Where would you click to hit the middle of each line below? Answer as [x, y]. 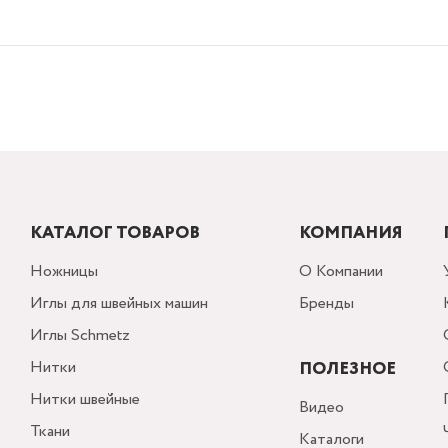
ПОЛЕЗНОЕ [347, 369]
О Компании [341, 271]
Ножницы [63, 271]
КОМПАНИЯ [351, 233]
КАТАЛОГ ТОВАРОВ [114, 233]
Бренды [326, 303]
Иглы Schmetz [79, 335]
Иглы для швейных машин [118, 303]
